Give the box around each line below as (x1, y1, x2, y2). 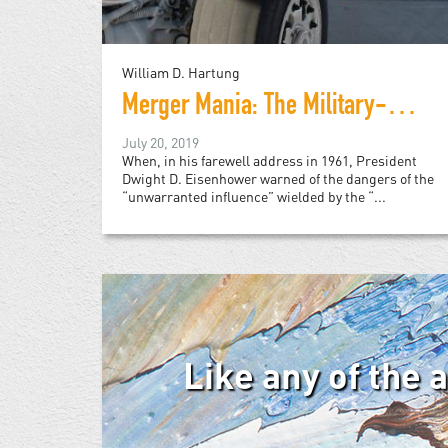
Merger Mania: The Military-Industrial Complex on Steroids (387, 93, 417, 124)
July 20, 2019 (122, 134, 199, 152)
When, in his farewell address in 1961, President (122, 152, 417, 170)
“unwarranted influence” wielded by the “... (122, 188, 386, 206)
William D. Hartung (122, 64, 240, 82)
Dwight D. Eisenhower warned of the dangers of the (122, 170, 434, 188)
